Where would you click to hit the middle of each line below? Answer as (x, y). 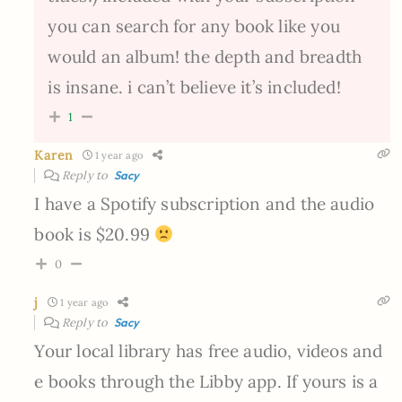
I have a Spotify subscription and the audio (205, 203)
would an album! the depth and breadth (205, 56)
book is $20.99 (95, 234)
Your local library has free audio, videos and (209, 350)
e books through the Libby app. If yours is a (206, 381)
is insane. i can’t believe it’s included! (194, 87)
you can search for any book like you (194, 26)
